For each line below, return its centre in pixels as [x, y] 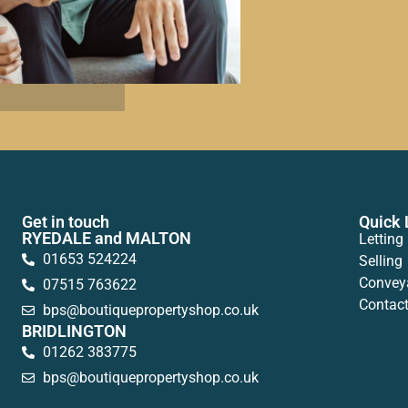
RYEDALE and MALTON [107, 239]
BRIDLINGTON [74, 331]
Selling [380, 261]
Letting [381, 240]
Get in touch [66, 222]
